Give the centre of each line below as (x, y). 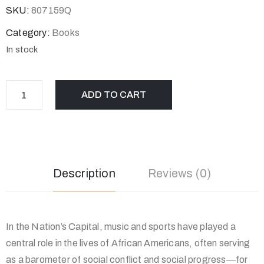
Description (84, 173)
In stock (22, 49)
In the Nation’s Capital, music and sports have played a (121, 227)
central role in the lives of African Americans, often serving (128, 243)
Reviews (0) (180, 173)
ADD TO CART (113, 95)
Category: (29, 33)
